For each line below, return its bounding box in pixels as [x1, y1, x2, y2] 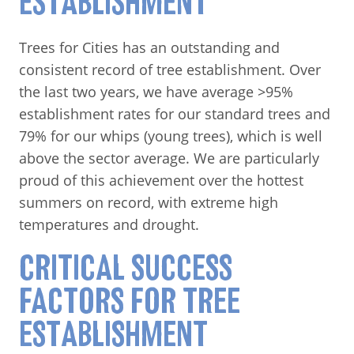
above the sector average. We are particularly [19, 148, 319, 168]
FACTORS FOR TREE [19, 285, 240, 318]
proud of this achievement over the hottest [19, 170, 303, 190]
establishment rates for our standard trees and [19, 104, 330, 123]
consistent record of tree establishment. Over [19, 59, 321, 79]
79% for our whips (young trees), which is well [19, 126, 322, 145]
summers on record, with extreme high [19, 192, 278, 212]
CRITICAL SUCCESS [19, 252, 232, 284]
